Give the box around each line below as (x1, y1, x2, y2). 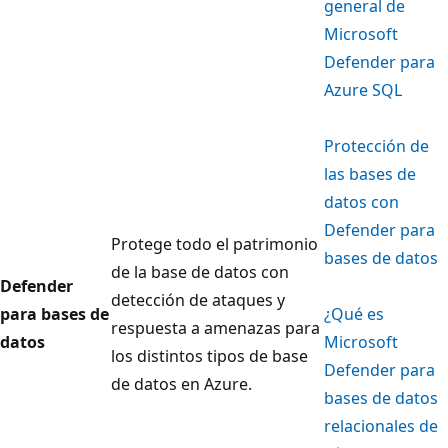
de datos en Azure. (111, 373, 252, 396)
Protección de (324, 135, 429, 158)
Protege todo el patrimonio (111, 233, 318, 256)
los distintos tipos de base (111, 345, 308, 368)
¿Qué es (324, 303, 384, 326)
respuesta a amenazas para (111, 317, 320, 340)
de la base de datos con (111, 261, 289, 284)
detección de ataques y (111, 289, 285, 312)
